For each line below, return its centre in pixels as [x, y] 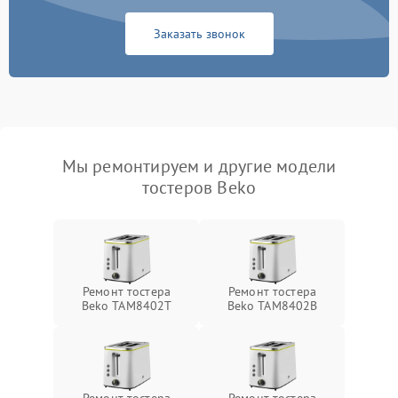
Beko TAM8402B [272, 306]
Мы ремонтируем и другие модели [199, 167]
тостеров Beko [199, 188]
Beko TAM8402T [127, 306]
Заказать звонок [199, 34]
